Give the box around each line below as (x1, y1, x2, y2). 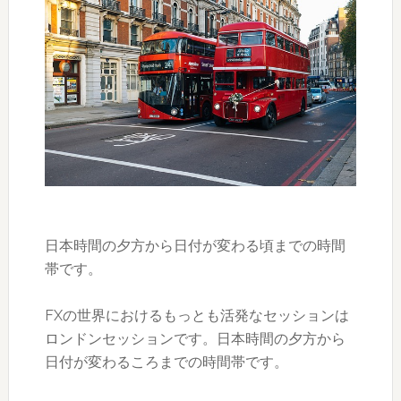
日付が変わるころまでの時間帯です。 (44, 354, 288, 371)
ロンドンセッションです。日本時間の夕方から (44, 330, 346, 347)
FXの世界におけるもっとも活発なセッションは (44, 307, 349, 324)
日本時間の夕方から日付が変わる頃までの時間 (44, 237, 346, 254)
